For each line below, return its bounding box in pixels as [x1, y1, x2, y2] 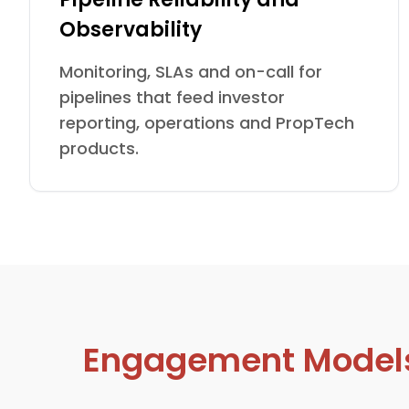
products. [59, 137, 139, 160]
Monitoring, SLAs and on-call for [59, 60, 322, 83]
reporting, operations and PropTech [59, 111, 354, 134]
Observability [59, 16, 202, 44]
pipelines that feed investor [59, 86, 285, 109]
